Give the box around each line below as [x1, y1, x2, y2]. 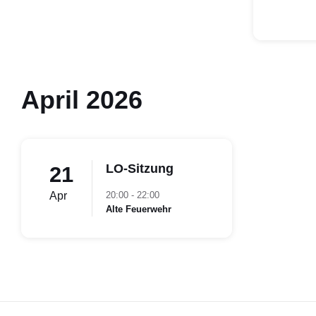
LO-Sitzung [106, 162, 174, 176]
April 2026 [21, 85, 142, 115]
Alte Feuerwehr [106, 204, 171, 215]
